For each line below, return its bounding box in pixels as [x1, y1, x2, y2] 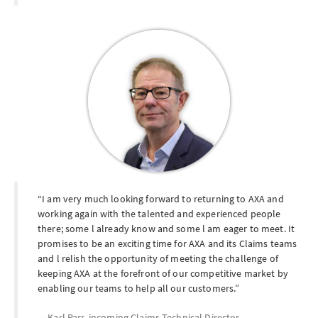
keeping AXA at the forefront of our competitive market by [38, 267, 288, 280]
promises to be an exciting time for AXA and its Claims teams [38, 237, 297, 250]
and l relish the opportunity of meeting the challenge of [38, 252, 278, 265]
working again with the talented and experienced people [38, 207, 281, 220]
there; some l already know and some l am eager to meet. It [38, 222, 295, 235]
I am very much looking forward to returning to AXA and [42, 192, 284, 205]
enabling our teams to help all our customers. [38, 282, 236, 295]
